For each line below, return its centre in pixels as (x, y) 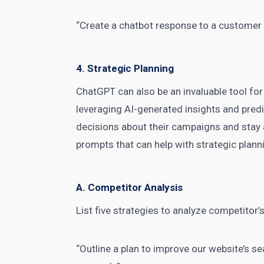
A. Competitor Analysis (130, 187)
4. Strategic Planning (125, 68)
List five (95, 210)
